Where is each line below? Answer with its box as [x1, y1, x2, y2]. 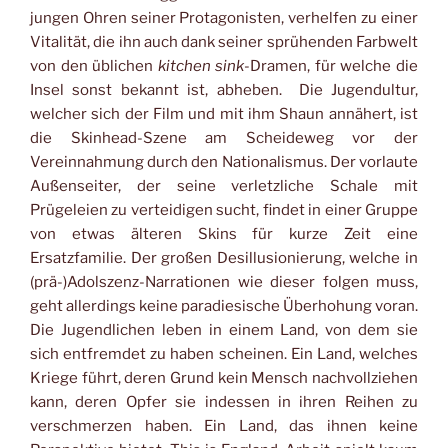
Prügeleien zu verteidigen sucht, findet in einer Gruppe [30, 201, 418, 220]
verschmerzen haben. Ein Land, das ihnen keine [30, 417, 418, 436]
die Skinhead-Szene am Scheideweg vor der [30, 129, 418, 148]
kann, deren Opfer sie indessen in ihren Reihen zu [30, 393, 418, 412]
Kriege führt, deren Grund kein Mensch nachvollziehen [30, 369, 418, 388]
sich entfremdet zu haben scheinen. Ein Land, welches [30, 345, 418, 364]
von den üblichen [30, 57, 158, 76]
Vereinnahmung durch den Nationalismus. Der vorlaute [30, 153, 418, 172]
